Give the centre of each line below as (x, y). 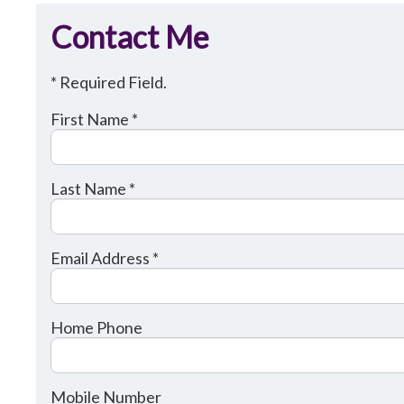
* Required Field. (109, 82)
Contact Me (130, 36)
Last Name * (93, 188)
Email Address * (105, 257)
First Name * (95, 119)
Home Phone (97, 327)
